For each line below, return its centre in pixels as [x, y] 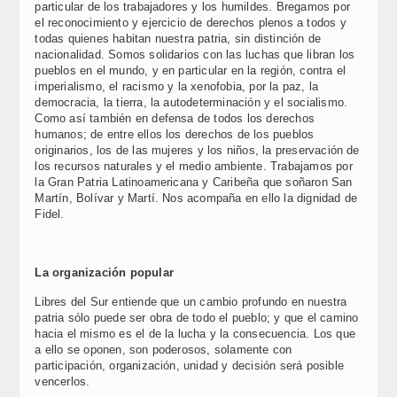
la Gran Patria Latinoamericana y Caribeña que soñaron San [194, 182]
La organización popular [104, 272]
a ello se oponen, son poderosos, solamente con [163, 350]
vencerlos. [62, 381]
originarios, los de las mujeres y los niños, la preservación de [197, 150]
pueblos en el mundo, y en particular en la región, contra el [191, 70]
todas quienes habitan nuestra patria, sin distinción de [178, 39]
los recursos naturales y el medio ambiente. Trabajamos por [194, 166]
